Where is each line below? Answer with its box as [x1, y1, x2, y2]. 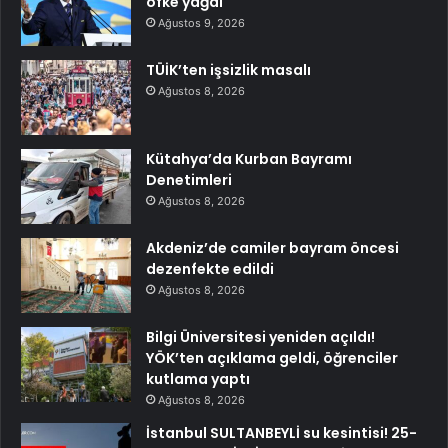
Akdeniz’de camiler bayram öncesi [146, 238, 399, 258]
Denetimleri [146, 170, 232, 190]
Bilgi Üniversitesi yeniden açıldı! [146, 327, 375, 347]
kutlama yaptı [146, 369, 250, 389]
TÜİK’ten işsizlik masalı [146, 60, 311, 80]
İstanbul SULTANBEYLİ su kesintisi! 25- [146, 423, 417, 443]
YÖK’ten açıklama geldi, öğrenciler [146, 348, 398, 368]
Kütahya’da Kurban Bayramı [146, 149, 352, 169]
